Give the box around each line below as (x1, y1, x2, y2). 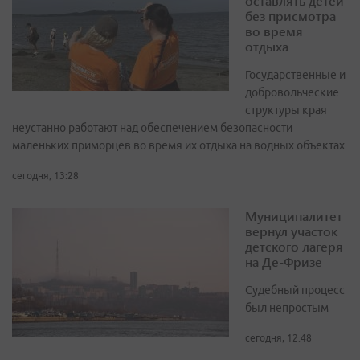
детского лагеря (245, 238, 343, 256)
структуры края (245, 104, 327, 117)
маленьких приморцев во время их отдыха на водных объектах (12, 139, 345, 153)
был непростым (245, 301, 329, 315)
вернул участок (245, 223, 337, 240)
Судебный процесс (245, 284, 345, 297)
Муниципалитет (245, 207, 342, 225)
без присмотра (245, 7, 336, 25)
